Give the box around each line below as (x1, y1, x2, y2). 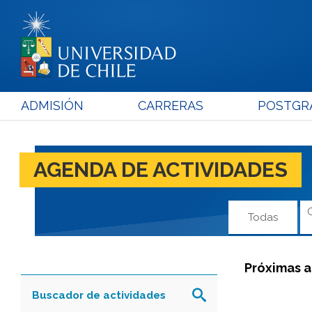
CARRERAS (137, 97, 203, 113)
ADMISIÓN (21, 97, 84, 113)
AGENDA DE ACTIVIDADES (33, 157, 288, 182)
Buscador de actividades (32, 288, 166, 302)
